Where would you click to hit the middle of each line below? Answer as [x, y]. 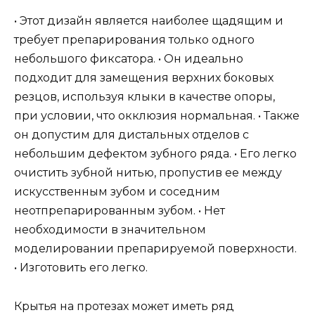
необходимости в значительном [110, 230]
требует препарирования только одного [134, 40]
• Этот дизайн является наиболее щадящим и [149, 21]
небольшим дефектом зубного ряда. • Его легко [155, 154]
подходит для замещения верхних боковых [144, 78]
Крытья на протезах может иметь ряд [124, 306]
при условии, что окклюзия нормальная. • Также [157, 116]
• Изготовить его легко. [81, 268]
